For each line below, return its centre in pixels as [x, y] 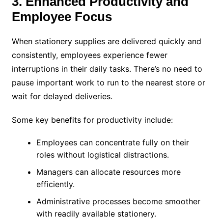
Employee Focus [62, 16]
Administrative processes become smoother [118, 201]
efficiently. [55, 184]
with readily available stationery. [96, 213]
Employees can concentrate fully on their [112, 142]
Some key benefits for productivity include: [92, 120]
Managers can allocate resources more [108, 172]
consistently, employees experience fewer [89, 55]
